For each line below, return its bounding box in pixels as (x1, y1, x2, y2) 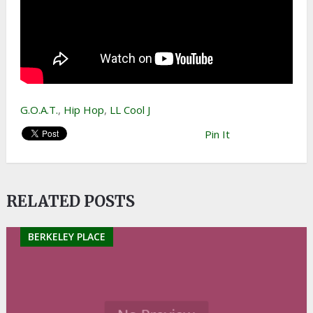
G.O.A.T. (20, 103, 58, 117)
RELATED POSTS (6, 191, 135, 211)
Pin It (204, 127, 230, 141)
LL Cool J (109, 103, 150, 117)
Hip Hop (63, 103, 104, 117)
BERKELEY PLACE (27, 230, 105, 243)
